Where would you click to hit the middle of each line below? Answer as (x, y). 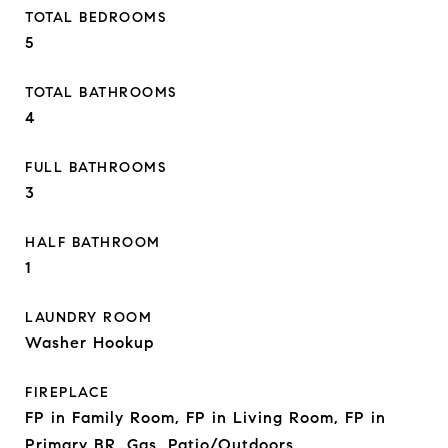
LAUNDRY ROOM (88, 317)
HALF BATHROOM (93, 242)
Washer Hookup (89, 342)
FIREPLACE (67, 392)
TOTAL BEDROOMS (95, 17)
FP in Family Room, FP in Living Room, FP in (205, 417)
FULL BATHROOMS (95, 167)
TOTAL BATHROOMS (101, 92)
